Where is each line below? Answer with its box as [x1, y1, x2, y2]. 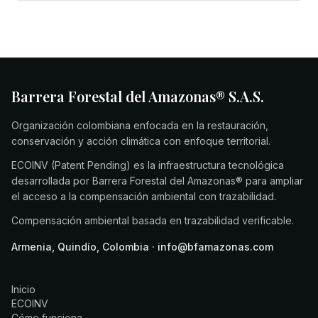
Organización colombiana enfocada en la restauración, [11, 119, 268, 131]
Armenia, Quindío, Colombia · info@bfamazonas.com [11, 241, 273, 253]
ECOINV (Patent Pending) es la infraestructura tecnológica [11, 159, 284, 171]
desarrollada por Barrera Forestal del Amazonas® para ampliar [11, 175, 303, 187]
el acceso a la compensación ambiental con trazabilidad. [11, 190, 276, 202]
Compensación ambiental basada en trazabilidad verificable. [11, 214, 294, 226]
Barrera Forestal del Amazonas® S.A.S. [11, 87, 264, 106]
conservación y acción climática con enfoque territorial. [11, 135, 270, 147]
